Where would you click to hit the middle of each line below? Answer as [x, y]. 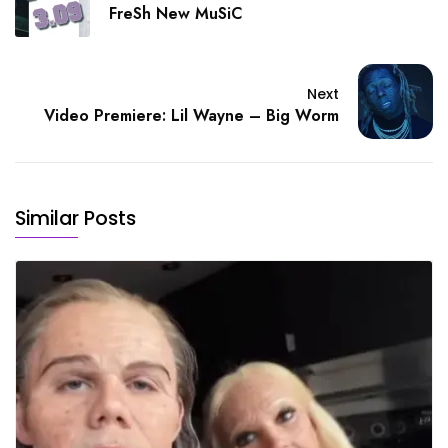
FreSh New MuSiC [176, 14]
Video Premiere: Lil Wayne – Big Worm [191, 116]
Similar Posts [75, 218]
